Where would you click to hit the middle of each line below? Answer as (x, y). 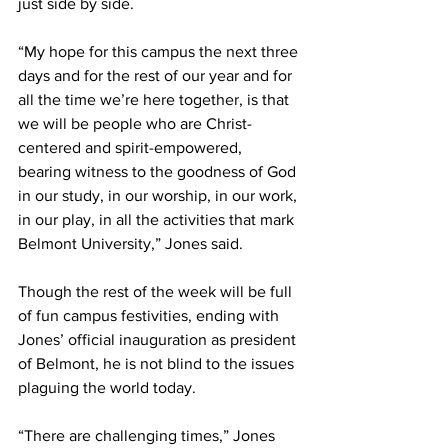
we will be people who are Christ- (135, 123)
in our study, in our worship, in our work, (159, 195)
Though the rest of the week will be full (157, 291)
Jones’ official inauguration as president (159, 339)
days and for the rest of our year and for (157, 75)
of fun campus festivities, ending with (150, 315)
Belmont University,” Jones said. (132, 243)
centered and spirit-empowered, (132, 147)
